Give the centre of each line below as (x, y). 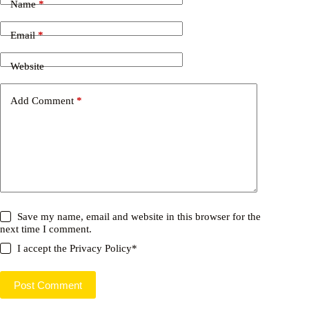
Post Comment (48, 285)
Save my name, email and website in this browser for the (139, 217)
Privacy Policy (101, 249)
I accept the (44, 249)
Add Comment (42, 100)
